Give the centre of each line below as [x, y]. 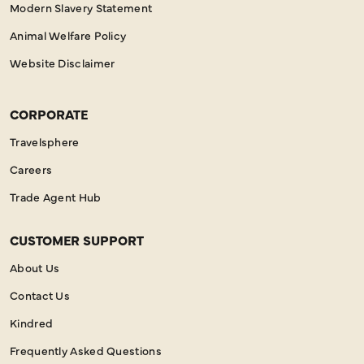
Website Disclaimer [63, 62]
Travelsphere [45, 141]
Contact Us [40, 295]
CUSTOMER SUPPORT [77, 239]
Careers [31, 169]
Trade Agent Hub [56, 196]
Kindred [32, 322]
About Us [35, 267]
